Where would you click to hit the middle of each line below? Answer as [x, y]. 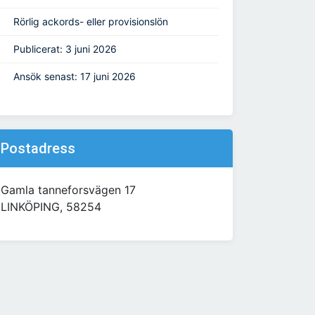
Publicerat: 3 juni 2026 [65, 49]
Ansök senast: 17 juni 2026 [75, 77]
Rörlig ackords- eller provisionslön [91, 22]
